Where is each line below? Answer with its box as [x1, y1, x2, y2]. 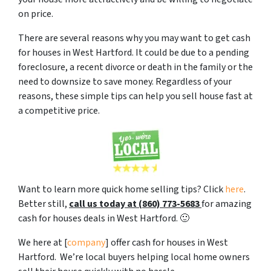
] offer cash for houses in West [105, 235, 228, 249]
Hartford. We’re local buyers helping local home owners [18, 250, 250, 264]
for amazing [201, 197, 252, 211]
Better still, [18, 197, 69, 211]
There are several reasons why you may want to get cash [18, 31, 250, 45]
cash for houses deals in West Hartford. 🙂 [18, 211, 189, 225]
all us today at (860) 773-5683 [74, 197, 201, 211]
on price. [18, 7, 53, 21]
